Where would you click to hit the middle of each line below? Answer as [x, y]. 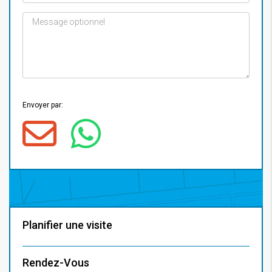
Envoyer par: [43, 105]
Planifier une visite [67, 225]
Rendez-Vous [56, 262]
